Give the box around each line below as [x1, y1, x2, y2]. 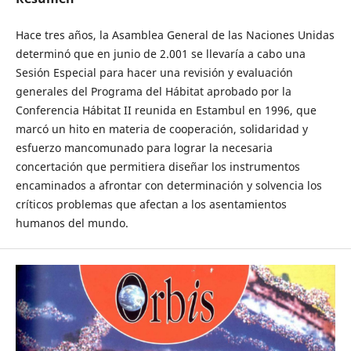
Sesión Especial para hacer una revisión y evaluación [15, 65, 293, 80]
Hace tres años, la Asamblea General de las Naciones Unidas [15, 27, 335, 42]
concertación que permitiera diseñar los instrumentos [15, 159, 300, 174]
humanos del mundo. [15, 215, 128, 230]
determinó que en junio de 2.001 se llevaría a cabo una [15, 46, 306, 61]
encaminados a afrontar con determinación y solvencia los [15, 178, 322, 193]
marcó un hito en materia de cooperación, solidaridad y [15, 121, 308, 136]
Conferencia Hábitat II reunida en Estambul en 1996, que [15, 103, 317, 118]
